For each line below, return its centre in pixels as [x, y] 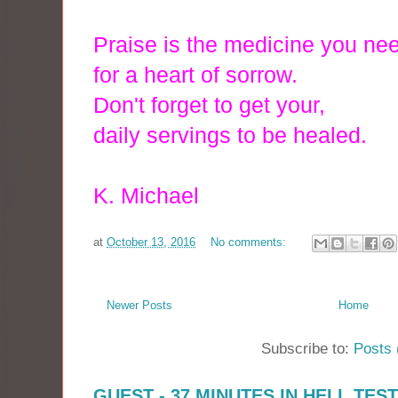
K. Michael [152, 195]
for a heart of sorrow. [199, 75]
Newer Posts [139, 305]
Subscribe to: [307, 348]
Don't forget [154, 105]
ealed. [336, 135]
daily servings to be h [199, 135]
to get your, [273, 105]
